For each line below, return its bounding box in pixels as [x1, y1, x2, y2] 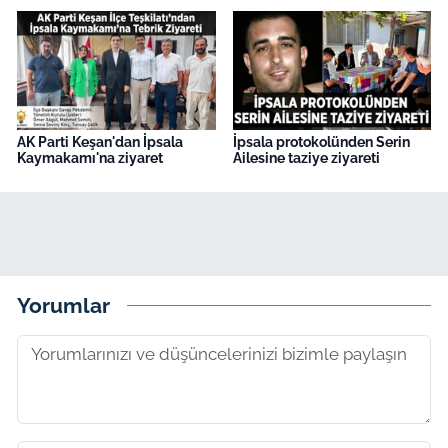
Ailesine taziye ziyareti [232, 150, 380, 167]
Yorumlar [17, 292, 110, 318]
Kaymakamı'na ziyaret [17, 150, 163, 167]
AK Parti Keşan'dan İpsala [17, 134, 183, 151]
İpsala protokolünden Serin [232, 134, 410, 151]
